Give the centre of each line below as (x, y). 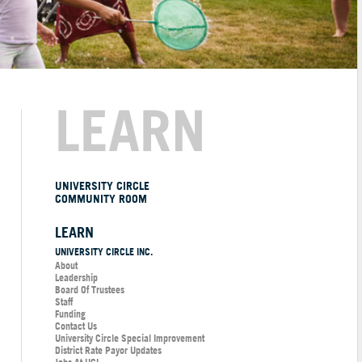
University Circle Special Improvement (130, 338)
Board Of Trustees (90, 289)
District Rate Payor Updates (108, 350)
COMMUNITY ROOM (101, 198)
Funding (70, 314)
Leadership (76, 277)
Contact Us (76, 326)
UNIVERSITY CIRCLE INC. (104, 251)
